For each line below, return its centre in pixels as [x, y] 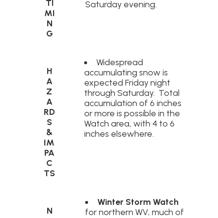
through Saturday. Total [132, 92]
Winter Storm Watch [138, 201]
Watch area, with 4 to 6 [129, 123]
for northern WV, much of [134, 212]
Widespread [119, 62]
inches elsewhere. [119, 133]
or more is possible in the [132, 113]
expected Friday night [127, 82]
